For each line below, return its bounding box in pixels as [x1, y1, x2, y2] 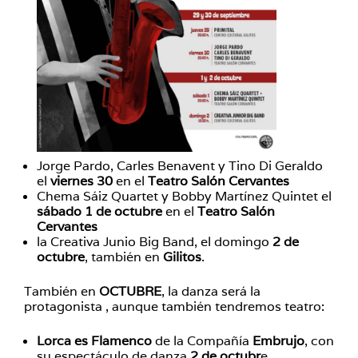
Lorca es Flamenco [37, 332, 152, 349]
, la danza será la [161, 283, 261, 300]
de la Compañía [152, 332, 253, 349]
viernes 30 [50, 173, 116, 189]
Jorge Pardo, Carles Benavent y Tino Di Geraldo [37, 157, 323, 174]
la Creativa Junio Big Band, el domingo [37, 233, 272, 250]
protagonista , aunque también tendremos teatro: [24, 298, 324, 315]
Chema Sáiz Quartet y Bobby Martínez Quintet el [37, 188, 332, 205]
